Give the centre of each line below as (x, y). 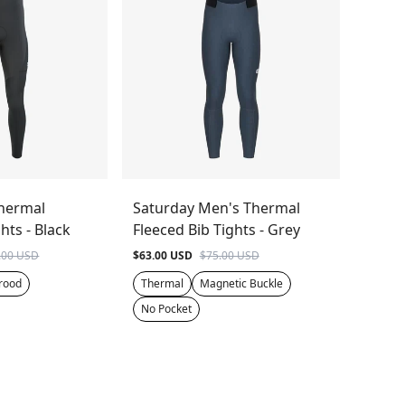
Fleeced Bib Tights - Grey (216, 229)
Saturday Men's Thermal (216, 207)
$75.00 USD (229, 255)
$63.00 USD (162, 255)
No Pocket (166, 308)
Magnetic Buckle (241, 283)
